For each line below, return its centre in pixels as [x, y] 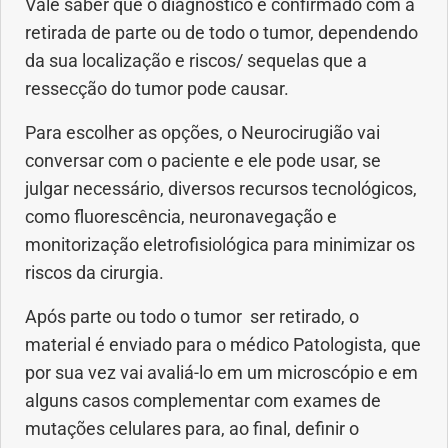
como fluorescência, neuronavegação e [181, 217]
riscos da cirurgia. [94, 273]
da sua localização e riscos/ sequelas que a [196, 61]
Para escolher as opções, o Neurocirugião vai [202, 133]
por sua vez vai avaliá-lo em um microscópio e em [221, 373]
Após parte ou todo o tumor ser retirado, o [192, 317]
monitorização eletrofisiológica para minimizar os [220, 245]
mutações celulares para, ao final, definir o [192, 429]
